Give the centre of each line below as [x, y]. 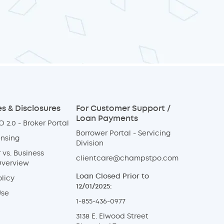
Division [90, 143]
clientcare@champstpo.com [127, 158]
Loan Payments [107, 118]
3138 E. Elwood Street [112, 216]
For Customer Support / [123, 108]
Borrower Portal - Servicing [123, 133]
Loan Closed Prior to [113, 176]
